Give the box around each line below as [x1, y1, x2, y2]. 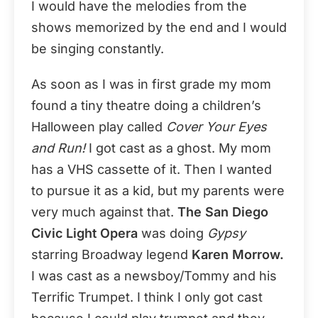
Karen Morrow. [192, 246, 284, 262]
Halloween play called [31, 119, 166, 134]
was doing [138, 225, 207, 241]
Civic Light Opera [31, 225, 138, 241]
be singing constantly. [31, 40, 164, 56]
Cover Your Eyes [166, 119, 267, 134]
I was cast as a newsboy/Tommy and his [31, 268, 277, 283]
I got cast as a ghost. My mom [85, 140, 271, 155]
